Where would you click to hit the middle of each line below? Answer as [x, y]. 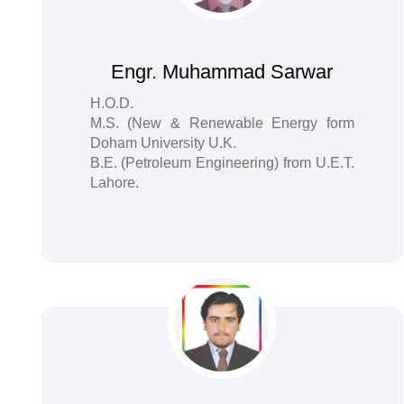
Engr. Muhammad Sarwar [222, 72]
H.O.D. [111, 103]
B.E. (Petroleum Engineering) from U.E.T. [222, 163]
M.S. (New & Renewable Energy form [222, 123]
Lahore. [114, 183]
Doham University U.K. [163, 143]
